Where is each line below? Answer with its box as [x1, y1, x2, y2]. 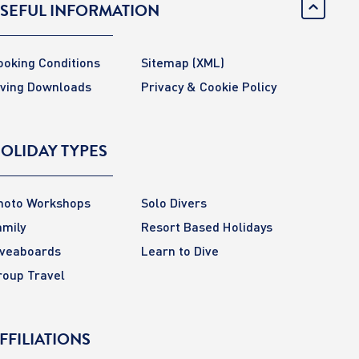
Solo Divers [141, 193, 207, 211]
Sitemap [141, 53, 189, 71]
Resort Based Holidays [141, 217, 272, 235]
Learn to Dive [141, 241, 219, 259]
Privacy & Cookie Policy [141, 77, 276, 95]
